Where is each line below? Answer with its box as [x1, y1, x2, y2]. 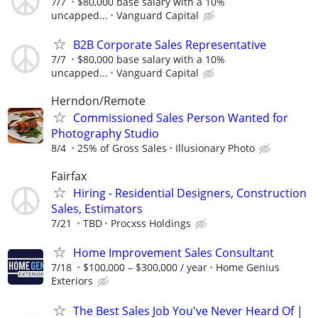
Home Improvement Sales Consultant [73, 245, 274, 261]
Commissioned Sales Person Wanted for [73, 110, 288, 126]
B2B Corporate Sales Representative [73, 36, 266, 53]
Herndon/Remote [51, 93, 146, 109]
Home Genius [216, 261, 280, 275]
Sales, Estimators [51, 201, 143, 217]
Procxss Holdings [111, 216, 191, 231]
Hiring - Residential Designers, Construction [73, 185, 307, 202]
